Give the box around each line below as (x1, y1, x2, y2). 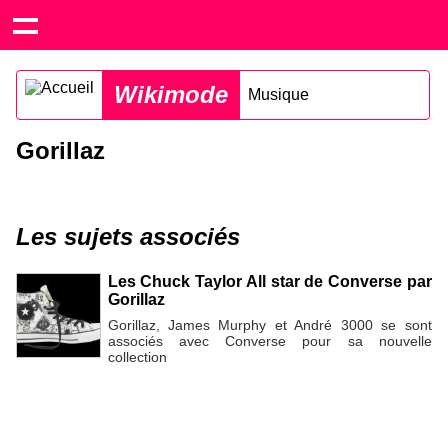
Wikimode (114, 81, 228, 108)
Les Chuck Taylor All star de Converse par (107, 273, 432, 290)
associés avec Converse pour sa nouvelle (107, 332, 432, 349)
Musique (248, 86, 309, 103)
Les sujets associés (16, 223, 240, 250)
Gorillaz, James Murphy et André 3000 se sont (107, 316, 432, 333)
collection (107, 348, 167, 365)
